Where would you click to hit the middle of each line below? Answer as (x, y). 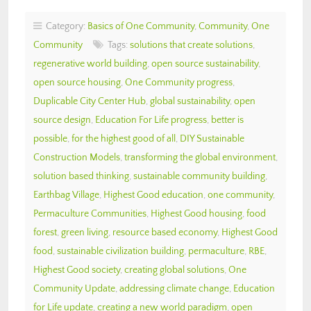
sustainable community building (199, 176)
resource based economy (165, 232)
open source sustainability (205, 64)
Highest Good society (77, 270)
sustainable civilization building (120, 251)
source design (62, 120)
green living (85, 232)
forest (45, 232)
